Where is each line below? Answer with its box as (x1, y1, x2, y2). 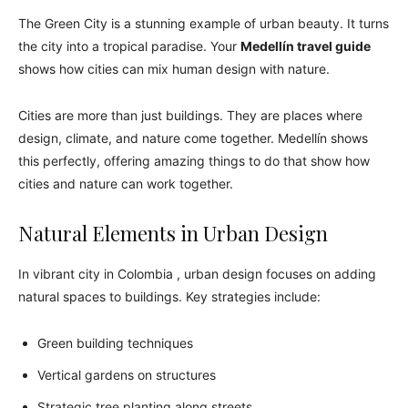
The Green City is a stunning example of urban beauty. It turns (18, 15, 389, 32)
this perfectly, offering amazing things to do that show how (18, 153, 370, 169)
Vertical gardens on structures (37, 367, 216, 383)
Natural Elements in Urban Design (18, 219, 328, 248)
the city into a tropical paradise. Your (18, 38, 240, 55)
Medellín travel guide (240, 38, 371, 55)
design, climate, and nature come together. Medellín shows (18, 130, 368, 147)
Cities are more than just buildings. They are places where (18, 107, 362, 124)
